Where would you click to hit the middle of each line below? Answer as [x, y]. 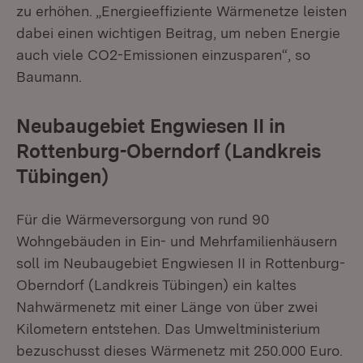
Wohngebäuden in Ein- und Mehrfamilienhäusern [177, 241]
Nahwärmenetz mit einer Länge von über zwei [167, 306]
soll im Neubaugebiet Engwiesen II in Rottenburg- [181, 263]
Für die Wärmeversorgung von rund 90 [143, 219]
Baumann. [49, 76]
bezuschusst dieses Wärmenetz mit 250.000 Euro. [179, 350]
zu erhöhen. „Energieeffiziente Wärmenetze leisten [181, 11]
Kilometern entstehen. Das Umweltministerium [168, 328]
